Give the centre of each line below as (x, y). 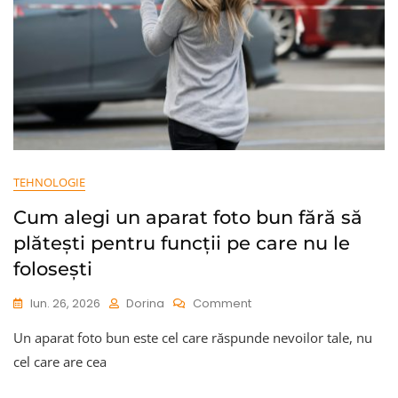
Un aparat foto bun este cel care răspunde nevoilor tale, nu (193, 337)
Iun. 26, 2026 (65, 303)
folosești (53, 268)
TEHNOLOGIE (49, 182)
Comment (222, 303)
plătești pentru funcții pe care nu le (182, 243)
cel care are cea (60, 361)
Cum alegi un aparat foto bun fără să (188, 217)
